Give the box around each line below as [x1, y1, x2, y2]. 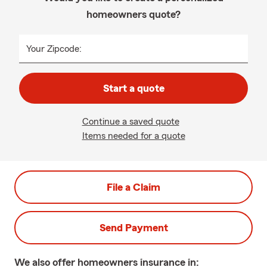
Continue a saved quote [82, 117, 179, 126]
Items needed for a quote [82, 131, 185, 141]
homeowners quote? [86, 9, 181, 20]
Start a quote [103, 83, 164, 94]
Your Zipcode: [26, 44, 82, 54]
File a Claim [107, 182, 160, 193]
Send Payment [99, 222, 168, 233]
